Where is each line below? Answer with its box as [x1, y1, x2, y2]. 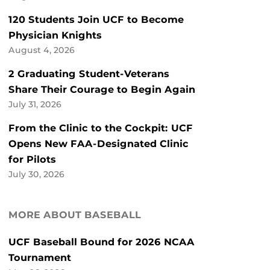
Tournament [8, 252, 71, 264]
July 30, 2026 [8, 169, 64, 180]
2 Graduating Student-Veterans [8, 68, 169, 80]
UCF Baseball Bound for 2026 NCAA [8, 236, 195, 248]
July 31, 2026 [8, 99, 61, 110]
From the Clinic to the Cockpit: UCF [8, 122, 193, 134]
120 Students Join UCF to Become [8, 14, 184, 26]
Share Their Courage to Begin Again [8, 84, 195, 96]
